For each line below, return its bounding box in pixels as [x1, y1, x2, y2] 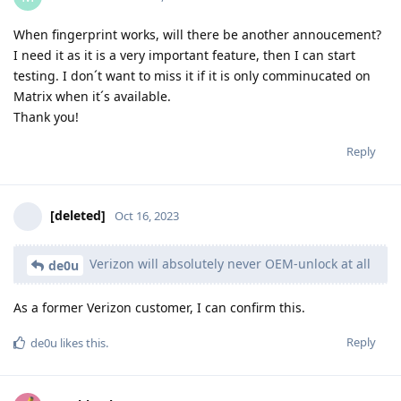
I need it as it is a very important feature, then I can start [13, 46, 355, 64]
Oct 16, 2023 [115, 207, 179, 224]
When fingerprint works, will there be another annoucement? [13, 25, 381, 43]
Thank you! [13, 107, 79, 125]
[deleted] [50, 206, 106, 224]
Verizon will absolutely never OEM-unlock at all [86, 254, 371, 272]
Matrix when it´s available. [13, 87, 171, 105]
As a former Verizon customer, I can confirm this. [13, 298, 305, 316]
